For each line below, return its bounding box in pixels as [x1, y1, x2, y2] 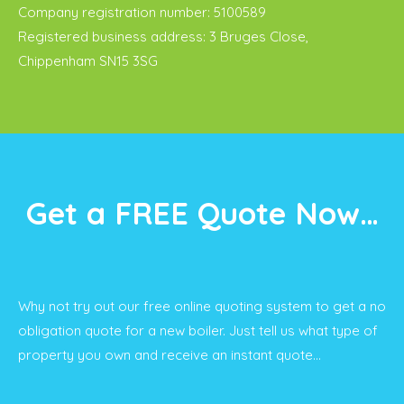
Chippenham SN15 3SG [18, 52, 158, 69]
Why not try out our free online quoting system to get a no [18, 298, 386, 315]
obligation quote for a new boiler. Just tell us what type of [18, 322, 378, 339]
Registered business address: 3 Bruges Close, [18, 28, 308, 45]
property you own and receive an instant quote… [18, 346, 321, 363]
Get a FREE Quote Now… [25, 194, 379, 233]
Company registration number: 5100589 [18, 4, 266, 21]
